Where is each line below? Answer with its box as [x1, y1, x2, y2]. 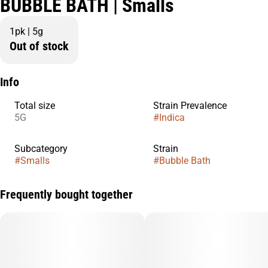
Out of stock [10, 38, 69, 53]
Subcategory [14, 142, 68, 154]
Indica [159, 111, 185, 123]
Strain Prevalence [153, 99, 227, 111]
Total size [14, 99, 55, 111]
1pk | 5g [10, 25, 43, 37]
